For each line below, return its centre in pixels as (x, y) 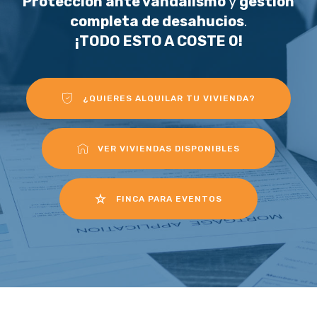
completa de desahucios (157, 21)
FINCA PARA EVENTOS (169, 198)
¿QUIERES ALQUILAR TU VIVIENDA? (169, 99)
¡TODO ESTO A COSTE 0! (158, 41)
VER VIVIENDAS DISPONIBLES (169, 149)
